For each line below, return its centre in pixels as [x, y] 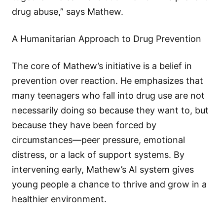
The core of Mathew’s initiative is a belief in [102, 66]
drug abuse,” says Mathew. [68, 11]
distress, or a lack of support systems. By [98, 155]
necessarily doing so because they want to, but [110, 110]
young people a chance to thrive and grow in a [109, 184]
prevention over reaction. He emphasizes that [108, 81]
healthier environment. [59, 199]
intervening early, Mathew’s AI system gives [103, 170]
